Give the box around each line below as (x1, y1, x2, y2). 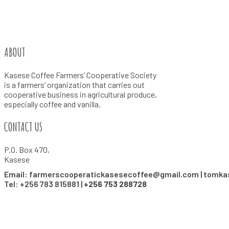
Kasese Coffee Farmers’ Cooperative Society (4, 70, 156, 80)
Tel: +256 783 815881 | (4, 179, 84, 189)
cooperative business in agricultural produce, (4, 89, 157, 100)
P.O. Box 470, (4, 145, 50, 155)
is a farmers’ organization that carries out (4, 80, 145, 90)
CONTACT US (4, 119, 42, 135)
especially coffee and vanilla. (4, 99, 101, 109)
